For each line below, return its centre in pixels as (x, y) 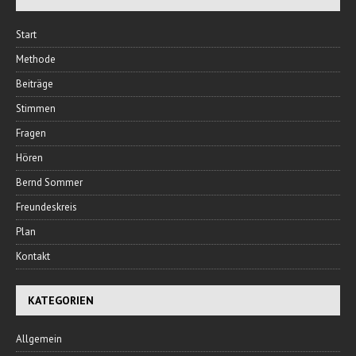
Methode (36, 60)
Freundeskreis (46, 207)
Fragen (31, 133)
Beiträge (35, 84)
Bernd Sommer (49, 183)
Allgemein (39, 339)
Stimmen (36, 109)
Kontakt (33, 257)
